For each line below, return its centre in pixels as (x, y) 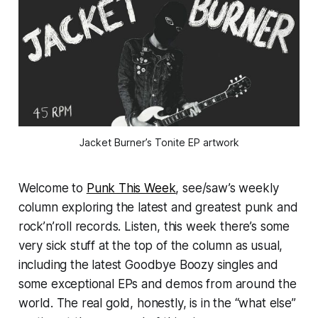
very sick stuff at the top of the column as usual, (150, 246)
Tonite (170, 143)
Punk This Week (131, 188)
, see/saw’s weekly (227, 188)
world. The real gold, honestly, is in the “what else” (157, 303)
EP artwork (212, 143)
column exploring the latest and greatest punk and (158, 208)
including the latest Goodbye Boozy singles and (148, 265)
